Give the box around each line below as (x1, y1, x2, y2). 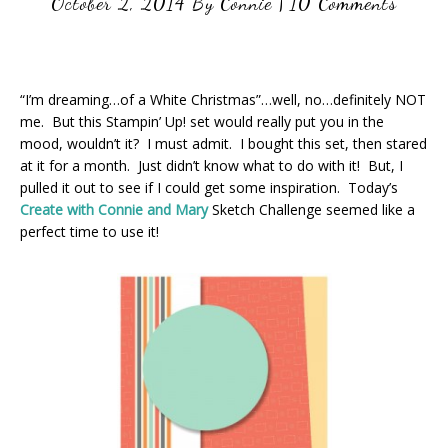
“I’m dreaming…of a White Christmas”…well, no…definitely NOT (20, 90, 426, 109)
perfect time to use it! (20, 222, 159, 241)
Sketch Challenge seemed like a (208, 200, 415, 219)
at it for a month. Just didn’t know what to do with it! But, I (20, 156, 403, 175)
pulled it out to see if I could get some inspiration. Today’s (20, 178, 398, 197)
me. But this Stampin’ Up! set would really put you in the (20, 112, 384, 131)
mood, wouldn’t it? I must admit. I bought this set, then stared (20, 134, 427, 153)
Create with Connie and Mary (20, 200, 208, 219)
